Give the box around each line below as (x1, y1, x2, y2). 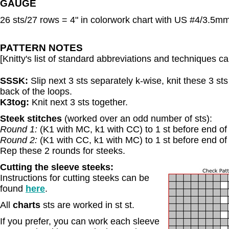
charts (13, 200, 40, 210)
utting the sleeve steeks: (7, 162, 113, 172)
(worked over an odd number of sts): (64, 113, 212, 124)
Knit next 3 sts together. (32, 97, 128, 107)
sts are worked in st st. (40, 200, 134, 210)
